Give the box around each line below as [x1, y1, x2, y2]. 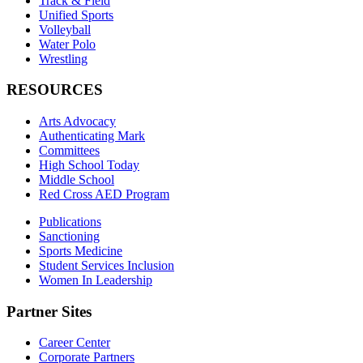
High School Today [39, 157, 139, 172]
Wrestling [39, 51, 88, 66]
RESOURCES [6, 81, 103, 99]
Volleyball [39, 22, 91, 36]
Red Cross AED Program [39, 186, 169, 201]
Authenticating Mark [39, 128, 145, 143]
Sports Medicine [39, 243, 122, 258]
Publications [39, 214, 101, 228]
